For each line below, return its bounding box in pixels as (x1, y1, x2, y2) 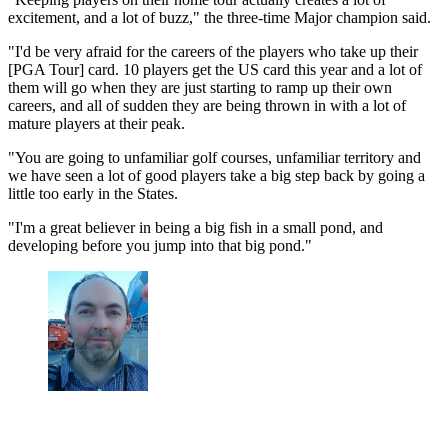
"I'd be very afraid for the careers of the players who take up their (8, 42, 418, 60)
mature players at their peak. (8, 114, 185, 132)
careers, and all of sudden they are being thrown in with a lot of (8, 96, 406, 114)
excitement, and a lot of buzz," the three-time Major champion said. (8, 8, 431, 26)
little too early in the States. (8, 184, 182, 202)
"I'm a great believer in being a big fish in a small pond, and (8, 218, 383, 236)
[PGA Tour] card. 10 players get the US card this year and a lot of (8, 60, 422, 78)
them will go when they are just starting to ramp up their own (8, 78, 392, 96)
